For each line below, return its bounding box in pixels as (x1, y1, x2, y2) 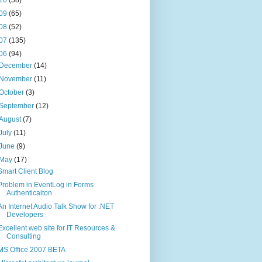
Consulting (6, 232, 41, 240)
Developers (6, 210, 43, 219)
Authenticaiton (6, 188, 52, 197)
